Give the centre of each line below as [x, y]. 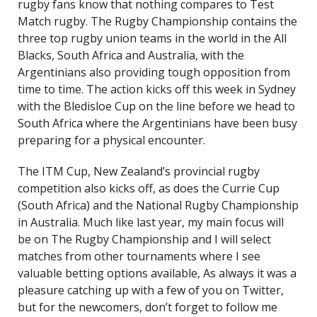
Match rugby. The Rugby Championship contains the [157, 21]
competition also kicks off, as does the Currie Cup [149, 188]
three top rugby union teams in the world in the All [152, 38]
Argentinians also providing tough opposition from [154, 72]
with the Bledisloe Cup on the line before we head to [156, 106]
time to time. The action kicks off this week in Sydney [157, 89]
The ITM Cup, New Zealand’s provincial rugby [139, 171]
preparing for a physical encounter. [111, 140]
